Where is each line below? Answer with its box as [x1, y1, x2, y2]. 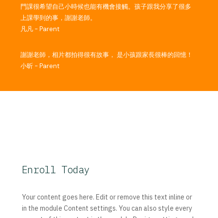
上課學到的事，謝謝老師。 [20, 13, 97, 22]
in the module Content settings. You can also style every [21, 203, 192, 213]
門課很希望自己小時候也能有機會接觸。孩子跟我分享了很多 [20, 2, 192, 11]
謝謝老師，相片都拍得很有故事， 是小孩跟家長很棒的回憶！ [20, 50, 193, 59]
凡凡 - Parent [20, 24, 60, 33]
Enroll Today [21, 163, 90, 176]
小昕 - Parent [20, 61, 60, 70]
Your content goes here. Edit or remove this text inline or [21, 192, 192, 201]
